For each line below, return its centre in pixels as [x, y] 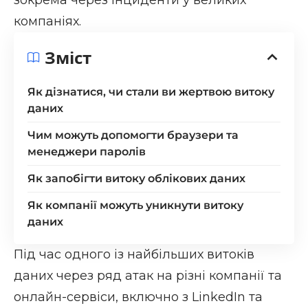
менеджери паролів [87, 151]
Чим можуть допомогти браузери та [133, 135]
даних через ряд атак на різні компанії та [148, 275]
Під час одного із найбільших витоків [134, 254]
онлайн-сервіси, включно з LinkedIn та [138, 297]
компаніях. [47, 21]
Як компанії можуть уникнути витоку [135, 205]
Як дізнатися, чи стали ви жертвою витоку [151, 91]
